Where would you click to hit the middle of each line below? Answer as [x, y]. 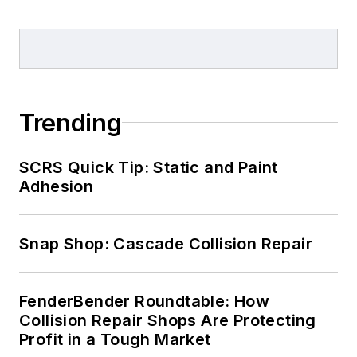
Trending [71, 122]
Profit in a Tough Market [115, 339]
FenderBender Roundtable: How [145, 301]
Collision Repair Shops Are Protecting [168, 320]
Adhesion [57, 186]
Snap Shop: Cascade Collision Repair [166, 243]
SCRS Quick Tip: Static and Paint [149, 167]
